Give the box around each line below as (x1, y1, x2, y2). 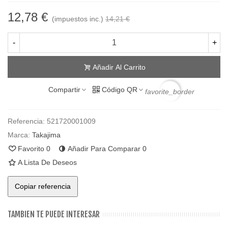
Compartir (48, 85, 80, 94)
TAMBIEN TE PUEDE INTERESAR (8, 209, 100, 220)
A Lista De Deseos (18, 158, 77, 167)
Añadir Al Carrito (93, 63, 146, 72)
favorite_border (145, 87, 194, 96)
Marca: (8, 131, 30, 139)
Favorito (18, 145, 44, 153)
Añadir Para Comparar (68, 145, 140, 153)
